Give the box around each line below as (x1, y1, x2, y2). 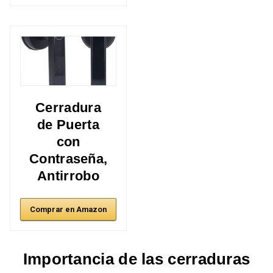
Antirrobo (37, 168, 99, 183)
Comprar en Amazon (30, 204, 107, 214)
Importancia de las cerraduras (23, 249, 250, 268)
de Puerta (37, 116, 99, 132)
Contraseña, (29, 151, 108, 166)
